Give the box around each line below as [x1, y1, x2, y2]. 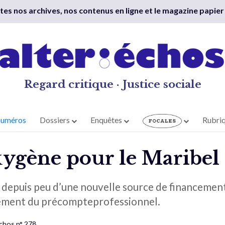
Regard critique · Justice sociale [24, 78, 201, 91]
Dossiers [40, 115, 72, 125]
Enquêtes [90, 115, 124, 125]
